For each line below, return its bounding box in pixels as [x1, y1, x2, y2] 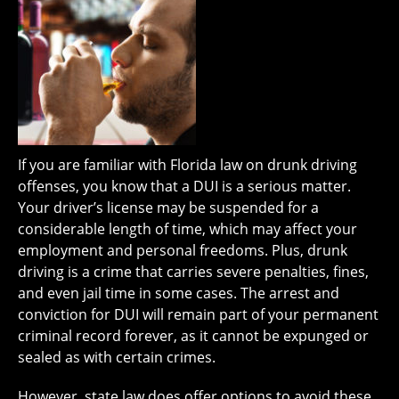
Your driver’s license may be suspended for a [18, 198, 319, 218]
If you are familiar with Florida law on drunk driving [18, 155, 357, 175]
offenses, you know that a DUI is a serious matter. [18, 176, 351, 197]
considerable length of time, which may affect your [18, 219, 357, 240]
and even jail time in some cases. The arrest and [18, 283, 339, 304]
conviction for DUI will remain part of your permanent [18, 305, 379, 325]
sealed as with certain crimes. [18, 347, 216, 368]
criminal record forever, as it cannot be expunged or [18, 326, 369, 346]
